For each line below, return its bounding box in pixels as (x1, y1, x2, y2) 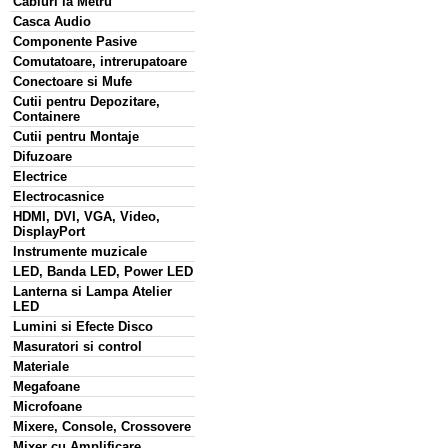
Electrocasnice (13, 189, 104, 204)
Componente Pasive (13, 34, 137, 49)
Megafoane (13, 379, 80, 394)
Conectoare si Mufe (13, 74, 132, 89)
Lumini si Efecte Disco (13, 319, 153, 334)
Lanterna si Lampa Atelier (13, 284, 172, 299)
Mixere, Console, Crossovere (13, 419, 191, 434)
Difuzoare (13, 149, 72, 164)
